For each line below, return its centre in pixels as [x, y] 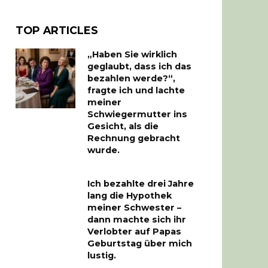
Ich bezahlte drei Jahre [141, 183]
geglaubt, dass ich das [139, 67]
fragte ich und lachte [136, 91]
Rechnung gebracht [134, 138]
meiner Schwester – [134, 207]
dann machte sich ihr [137, 219]
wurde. [103, 150]
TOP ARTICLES [57, 30]
